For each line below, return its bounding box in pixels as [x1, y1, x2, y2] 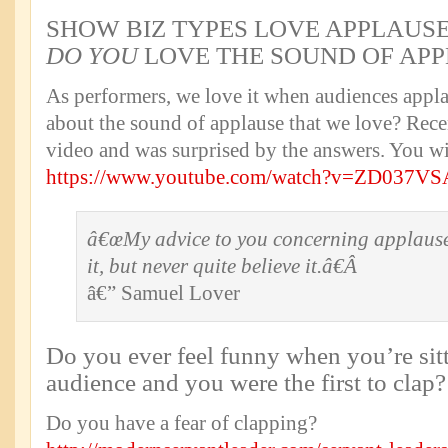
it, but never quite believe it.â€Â [87, 254, 362, 278]
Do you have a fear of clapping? [46, 411, 317, 435]
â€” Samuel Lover [87, 281, 240, 305]
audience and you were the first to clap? [46, 369, 446, 396]
